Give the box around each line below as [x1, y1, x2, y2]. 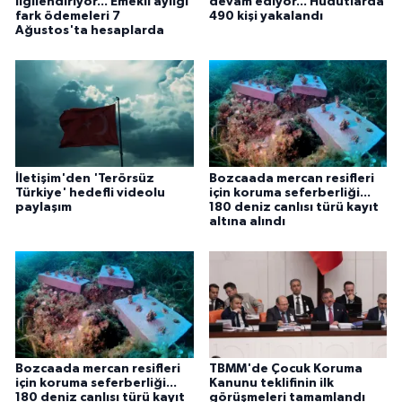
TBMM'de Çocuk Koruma [208, 363, 363, 376]
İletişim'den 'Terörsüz [15, 171, 154, 185]
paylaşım [15, 200, 72, 214]
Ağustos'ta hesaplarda [15, 23, 164, 37]
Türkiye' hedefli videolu [15, 186, 165, 199]
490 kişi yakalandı [208, 9, 323, 22]
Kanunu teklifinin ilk [208, 377, 334, 390]
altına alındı [208, 214, 285, 228]
